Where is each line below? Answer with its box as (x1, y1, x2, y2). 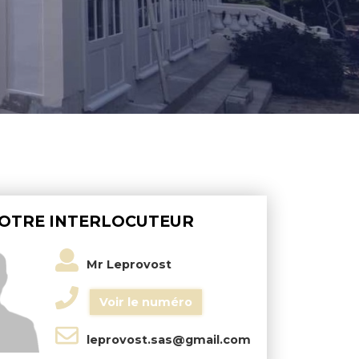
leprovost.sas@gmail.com (87, 333, 252, 348)
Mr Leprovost (87, 257, 172, 272)
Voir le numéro (99, 295, 193, 310)
